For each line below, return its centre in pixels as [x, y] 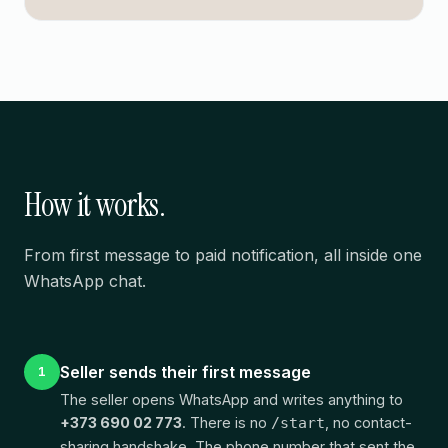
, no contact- [368, 422]
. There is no [226, 422]
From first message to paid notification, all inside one [223, 254]
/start [298, 422]
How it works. [95, 204]
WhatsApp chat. [85, 280]
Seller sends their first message [185, 371]
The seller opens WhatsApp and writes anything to [231, 399]
